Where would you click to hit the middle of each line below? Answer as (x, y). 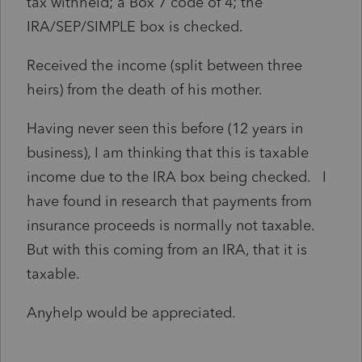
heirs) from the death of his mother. (145, 89)
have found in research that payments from (169, 201)
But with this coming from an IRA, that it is (167, 249)
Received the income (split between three (164, 65)
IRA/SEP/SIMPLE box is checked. (135, 26)
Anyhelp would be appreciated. (131, 312)
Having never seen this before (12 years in (165, 128)
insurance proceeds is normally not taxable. (175, 225)
